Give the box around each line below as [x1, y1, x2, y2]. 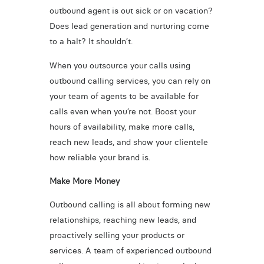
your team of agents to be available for [49, 90, 199, 101]
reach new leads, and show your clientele [49, 136, 208, 147]
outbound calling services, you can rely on [49, 75, 210, 86]
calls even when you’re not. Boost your [49, 105, 196, 117]
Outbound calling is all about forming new [49, 199, 210, 210]
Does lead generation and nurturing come [49, 21, 209, 32]
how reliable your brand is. [49, 151, 150, 163]
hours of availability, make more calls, [49, 121, 194, 132]
